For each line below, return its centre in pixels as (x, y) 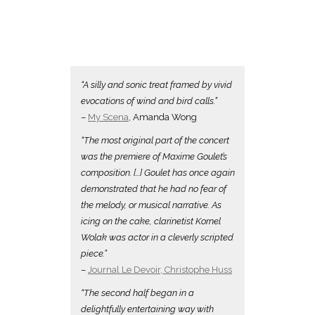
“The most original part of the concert (155, 140)
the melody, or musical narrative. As (151, 205)
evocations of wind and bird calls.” (149, 101)
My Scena (108, 117)
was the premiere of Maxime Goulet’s (154, 156)
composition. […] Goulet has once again (158, 172)
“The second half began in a (137, 292)
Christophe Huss (198, 269)
